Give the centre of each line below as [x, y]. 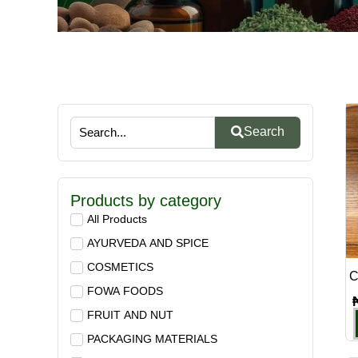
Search [264, 132]
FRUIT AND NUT [130, 314]
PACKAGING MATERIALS [152, 338]
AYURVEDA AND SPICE [148, 243]
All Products [117, 219]
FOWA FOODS [125, 290]
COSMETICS [120, 267]
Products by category [146, 200]
